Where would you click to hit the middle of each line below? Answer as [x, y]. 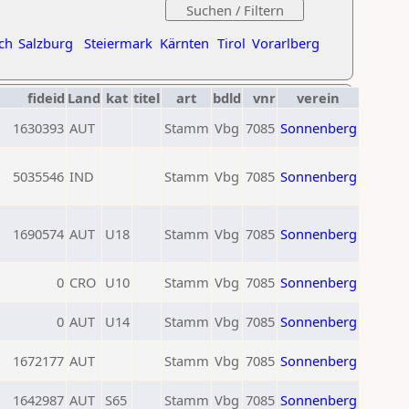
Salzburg [46, 43]
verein [318, 98]
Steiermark [118, 43]
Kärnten [184, 43]
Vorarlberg [286, 43]
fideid [46, 98]
